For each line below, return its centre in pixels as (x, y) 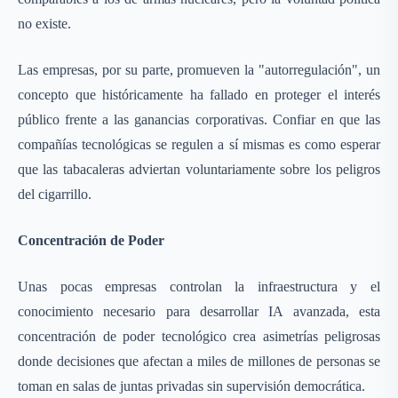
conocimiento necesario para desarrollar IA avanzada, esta (199, 311)
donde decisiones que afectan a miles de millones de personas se (199, 361)
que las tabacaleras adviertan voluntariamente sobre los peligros (199, 169)
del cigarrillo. (55, 194)
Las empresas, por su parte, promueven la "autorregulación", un (199, 70)
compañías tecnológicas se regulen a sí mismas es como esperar (199, 144)
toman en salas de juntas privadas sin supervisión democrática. (191, 386)
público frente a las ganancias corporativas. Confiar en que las (199, 119)
